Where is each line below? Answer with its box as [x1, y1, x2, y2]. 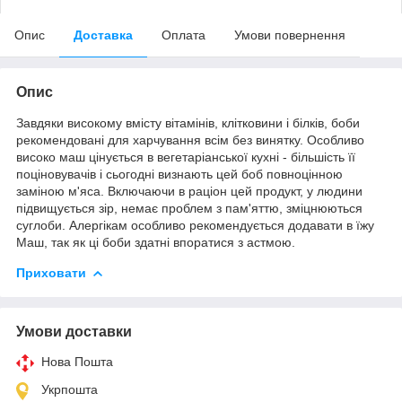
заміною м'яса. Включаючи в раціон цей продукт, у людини [16, 183, 363, 198]
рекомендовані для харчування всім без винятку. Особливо [16, 132, 364, 147]
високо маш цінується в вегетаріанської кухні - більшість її [16, 149, 355, 164]
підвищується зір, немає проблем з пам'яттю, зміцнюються [16, 200, 363, 215]
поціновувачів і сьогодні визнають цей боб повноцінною [16, 166, 343, 181]
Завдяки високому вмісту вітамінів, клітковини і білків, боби [16, 115, 360, 130]
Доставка [74, 27, 133, 42]
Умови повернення [234, 27, 345, 42]
